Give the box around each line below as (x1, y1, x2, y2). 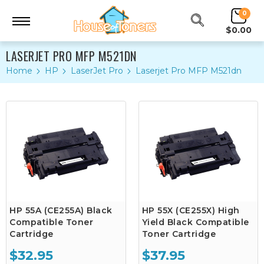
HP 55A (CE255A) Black (9, 205, 113, 216)
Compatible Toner (9, 217, 93, 227)
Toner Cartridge (141, 229, 216, 239)
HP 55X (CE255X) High (141, 205, 240, 216)
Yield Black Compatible (141, 217, 249, 227)
